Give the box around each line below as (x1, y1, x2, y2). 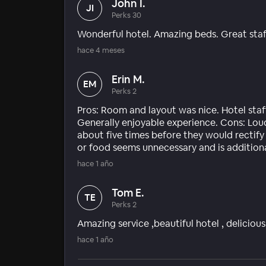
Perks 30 (112, 9, 141, 20)
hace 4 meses (77, 45, 125, 55)
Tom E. (112, 185, 144, 199)
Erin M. (112, 72, 145, 86)
